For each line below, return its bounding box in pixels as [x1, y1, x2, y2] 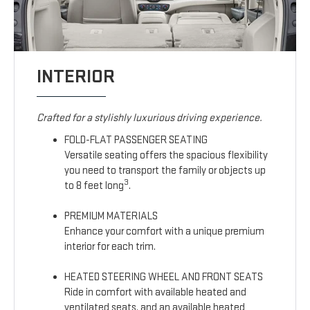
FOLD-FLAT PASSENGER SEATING [64, 134, 208, 147]
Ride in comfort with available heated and [64, 286, 247, 300]
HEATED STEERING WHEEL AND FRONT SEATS [64, 271, 264, 284]
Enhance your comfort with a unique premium [64, 225, 265, 239]
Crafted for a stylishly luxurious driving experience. [37, 111, 263, 125]
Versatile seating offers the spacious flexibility [64, 149, 268, 163]
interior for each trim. [64, 240, 156, 254]
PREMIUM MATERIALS [64, 210, 158, 224]
